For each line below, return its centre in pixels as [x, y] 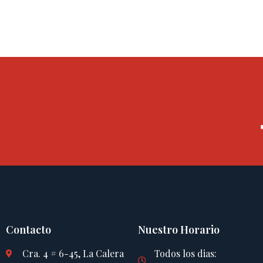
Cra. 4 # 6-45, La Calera [73, 253]
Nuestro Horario [179, 229]
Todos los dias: [185, 253]
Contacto [28, 229]
